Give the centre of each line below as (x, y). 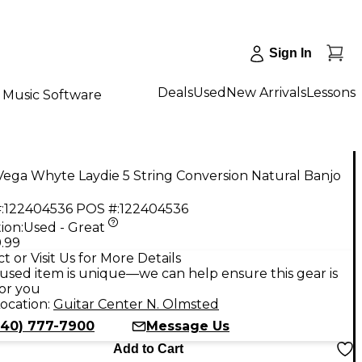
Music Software (52, 95)
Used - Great (64, 227)
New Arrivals (266, 92)
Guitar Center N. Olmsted (136, 304)
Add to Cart (148, 348)
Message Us (188, 326)
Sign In (290, 53)
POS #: (98, 208)
